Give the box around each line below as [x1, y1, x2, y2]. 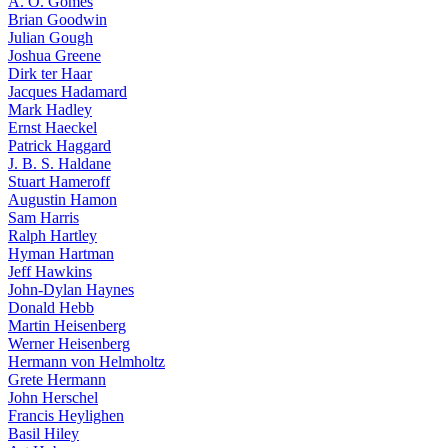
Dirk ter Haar [8, 65, 92, 82]
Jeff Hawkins [8, 263, 92, 280]
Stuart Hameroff [8, 173, 110, 190]
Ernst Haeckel [8, 119, 97, 136]
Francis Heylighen [8, 407, 124, 424]
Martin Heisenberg [8, 317, 126, 334]
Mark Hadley [8, 101, 92, 118]
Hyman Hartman [8, 245, 114, 262]
